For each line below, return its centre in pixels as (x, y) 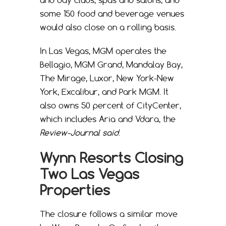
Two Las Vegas (90, 174)
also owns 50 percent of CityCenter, (110, 106)
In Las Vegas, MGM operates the (103, 51)
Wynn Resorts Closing (111, 158)
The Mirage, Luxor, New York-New (107, 78)
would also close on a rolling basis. (108, 27)
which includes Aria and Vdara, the (108, 119)
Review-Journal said (79, 133)
